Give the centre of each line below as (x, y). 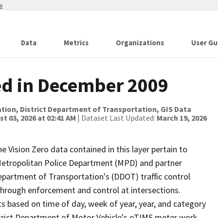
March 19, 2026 (182, 118)
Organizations (140, 43)
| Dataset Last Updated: (116, 118)
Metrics (76, 43)
